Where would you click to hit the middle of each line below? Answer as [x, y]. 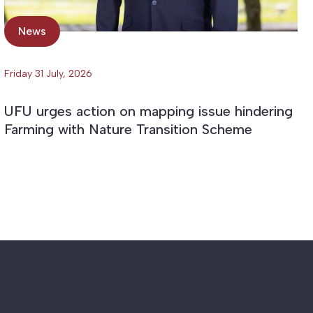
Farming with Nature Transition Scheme [128, 129]
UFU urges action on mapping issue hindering [148, 111]
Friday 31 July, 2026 [48, 73]
